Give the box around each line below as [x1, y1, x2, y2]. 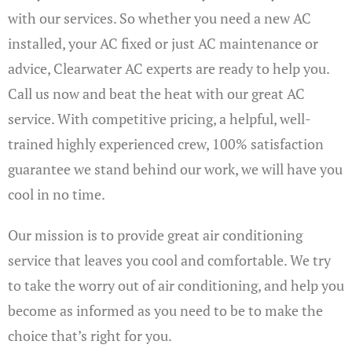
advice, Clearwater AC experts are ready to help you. [8, 59, 329, 78]
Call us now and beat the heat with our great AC [8, 84, 305, 103]
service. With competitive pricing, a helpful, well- [8, 109, 311, 128]
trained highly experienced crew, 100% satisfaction [8, 134, 324, 153]
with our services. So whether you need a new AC [8, 9, 311, 27]
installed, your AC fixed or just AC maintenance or [8, 34, 318, 53]
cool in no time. [8, 185, 105, 203]
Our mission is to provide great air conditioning [8, 225, 302, 244]
